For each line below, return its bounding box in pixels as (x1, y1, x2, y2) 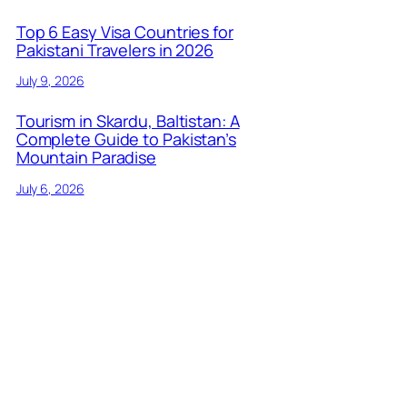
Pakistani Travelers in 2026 (15, 38, 214, 61)
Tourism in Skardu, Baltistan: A (15, 110, 240, 133)
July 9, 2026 (15, 72, 84, 90)
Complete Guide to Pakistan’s (15, 128, 236, 151)
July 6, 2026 (15, 180, 84, 198)
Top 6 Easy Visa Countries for (15, 20, 233, 43)
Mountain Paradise (15, 146, 157, 169)
